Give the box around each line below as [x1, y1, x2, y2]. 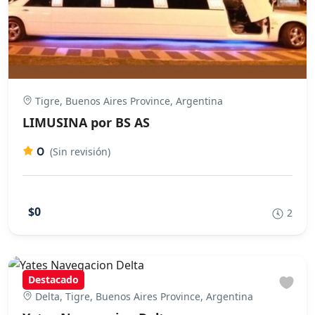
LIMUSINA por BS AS [22, 114, 150, 131]
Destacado [28, 273, 79, 287]
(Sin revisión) [50, 145, 110, 159]
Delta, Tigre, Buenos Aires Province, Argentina [32, 290, 253, 304]
